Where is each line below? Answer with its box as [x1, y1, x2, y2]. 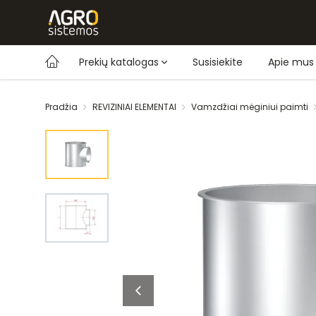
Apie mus [268, 55, 314, 69]
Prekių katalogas [79, 55, 159, 69]
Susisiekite [193, 55, 243, 69]
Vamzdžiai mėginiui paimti [191, 101, 308, 113]
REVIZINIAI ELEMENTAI [92, 101, 176, 113]
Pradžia [45, 101, 78, 113]
